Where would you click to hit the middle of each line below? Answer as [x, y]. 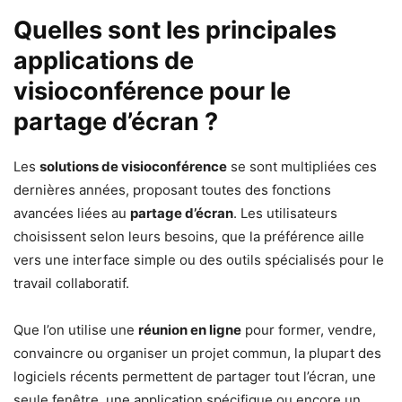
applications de [104, 61]
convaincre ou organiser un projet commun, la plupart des [197, 354]
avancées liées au [72, 214]
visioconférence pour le [152, 92]
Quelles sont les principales [175, 31]
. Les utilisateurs [285, 214]
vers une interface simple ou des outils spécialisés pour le [199, 260]
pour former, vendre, [309, 330]
